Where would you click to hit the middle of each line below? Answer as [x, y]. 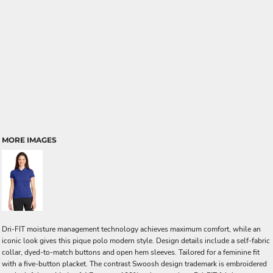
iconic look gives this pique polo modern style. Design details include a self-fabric [136, 241]
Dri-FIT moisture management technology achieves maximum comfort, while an [131, 229]
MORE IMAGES [29, 140]
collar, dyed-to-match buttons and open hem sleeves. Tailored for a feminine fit [131, 252]
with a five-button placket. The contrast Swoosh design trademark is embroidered [134, 264]
